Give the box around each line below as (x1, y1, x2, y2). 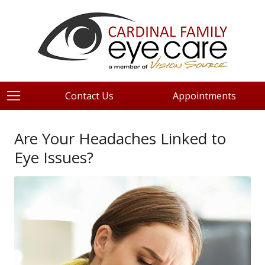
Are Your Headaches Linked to (14, 128, 226, 149)
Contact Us (65, 89, 114, 102)
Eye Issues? (14, 147, 93, 168)
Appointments (172, 89, 236, 102)
